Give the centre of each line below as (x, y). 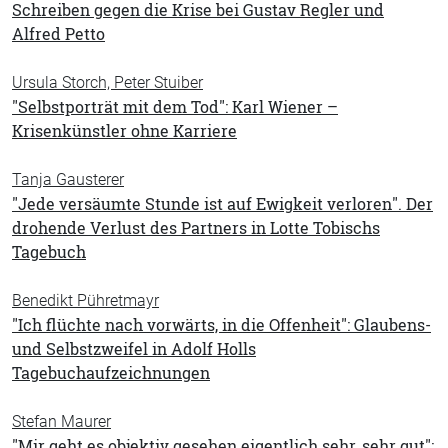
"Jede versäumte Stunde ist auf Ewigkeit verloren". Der (222, 204)
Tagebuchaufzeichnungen (111, 373)
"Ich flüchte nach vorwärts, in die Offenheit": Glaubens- (221, 325)
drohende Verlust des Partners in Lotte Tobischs (196, 228)
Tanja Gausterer (68, 179)
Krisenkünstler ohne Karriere (124, 131)
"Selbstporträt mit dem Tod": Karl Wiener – (175, 107)
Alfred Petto (58, 34)
